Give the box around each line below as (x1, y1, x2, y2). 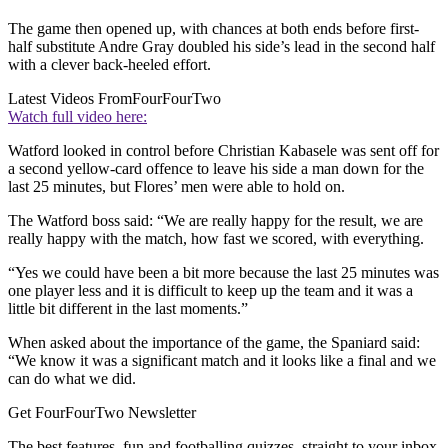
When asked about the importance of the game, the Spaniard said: (8, 333, 420, 351)
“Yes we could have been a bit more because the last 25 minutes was (8, 263, 439, 281)
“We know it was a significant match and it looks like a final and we (8, 351, 436, 369)
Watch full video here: (8, 107, 147, 125)
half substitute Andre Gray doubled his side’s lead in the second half (8, 37, 435, 55)
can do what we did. (8, 369, 136, 387)
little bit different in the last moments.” (8, 299, 248, 317)
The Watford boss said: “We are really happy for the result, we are (8, 211, 423, 229)
